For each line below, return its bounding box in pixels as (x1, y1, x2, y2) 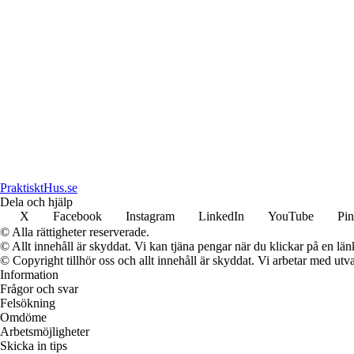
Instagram (126, 209, 175, 224)
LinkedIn (198, 209, 244, 224)
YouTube (268, 209, 314, 224)
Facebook (53, 209, 102, 224)
